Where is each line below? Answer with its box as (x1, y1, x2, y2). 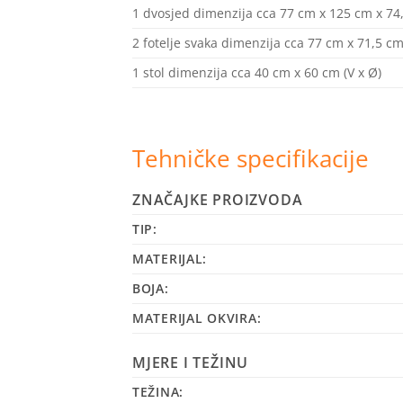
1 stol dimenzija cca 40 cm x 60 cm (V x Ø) (132, 63, 381, 81)
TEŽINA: (132, 382, 184, 400)
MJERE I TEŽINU (132, 352, 249, 372)
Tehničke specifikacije (132, 142, 369, 175)
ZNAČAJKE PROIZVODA (132, 189, 303, 210)
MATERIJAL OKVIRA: (132, 309, 262, 327)
